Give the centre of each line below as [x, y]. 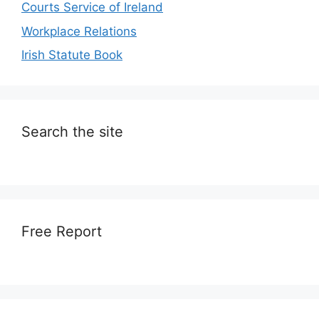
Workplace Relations [79, 31]
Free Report [62, 232]
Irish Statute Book [72, 55]
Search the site [72, 132]
